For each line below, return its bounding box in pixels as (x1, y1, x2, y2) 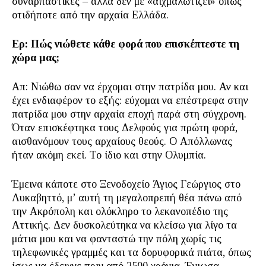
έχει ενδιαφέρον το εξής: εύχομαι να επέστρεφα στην (12, 94, 248, 106)
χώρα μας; (12, 52, 59, 64)
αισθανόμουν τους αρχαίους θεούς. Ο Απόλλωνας (12, 135, 232, 147)
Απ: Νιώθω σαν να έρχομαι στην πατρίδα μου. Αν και (12, 81, 248, 93)
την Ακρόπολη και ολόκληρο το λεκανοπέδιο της (12, 205, 228, 217)
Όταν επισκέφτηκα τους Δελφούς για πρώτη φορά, (12, 122, 237, 134)
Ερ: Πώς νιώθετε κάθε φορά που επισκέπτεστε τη (12, 38, 239, 50)
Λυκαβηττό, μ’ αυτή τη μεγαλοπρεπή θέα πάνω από (12, 192, 242, 204)
